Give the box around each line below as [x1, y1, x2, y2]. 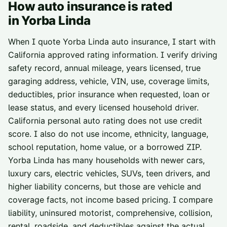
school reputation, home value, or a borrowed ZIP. [8, 142, 202, 152]
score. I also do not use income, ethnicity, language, [8, 129, 208, 139]
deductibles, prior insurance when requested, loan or [8, 89, 210, 99]
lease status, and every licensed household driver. [8, 102, 199, 112]
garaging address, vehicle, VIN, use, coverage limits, [8, 76, 209, 86]
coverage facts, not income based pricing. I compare [8, 195, 213, 205]
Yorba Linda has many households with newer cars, [8, 155, 205, 165]
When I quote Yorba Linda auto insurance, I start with [8, 36, 215, 47]
